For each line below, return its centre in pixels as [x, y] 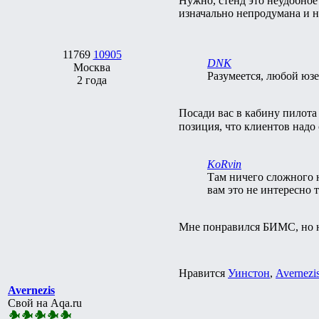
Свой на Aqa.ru [45, 303]
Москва [92, 67]
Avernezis [31, 290]
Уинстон [249, 273]
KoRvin [224, 164]
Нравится [203, 273]
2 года [92, 80]
